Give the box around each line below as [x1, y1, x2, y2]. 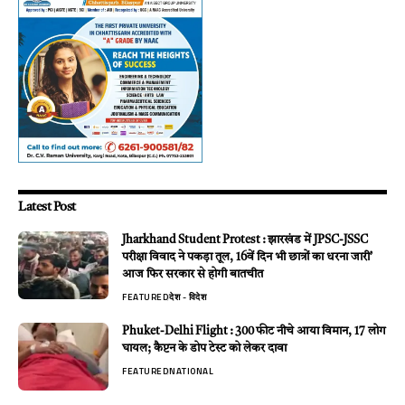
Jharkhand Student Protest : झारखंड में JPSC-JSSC [122, 234, 368, 247]
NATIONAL [169, 364, 213, 379]
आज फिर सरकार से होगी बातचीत [122, 268, 263, 281]
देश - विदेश [169, 290, 206, 305]
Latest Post [18, 201, 76, 214]
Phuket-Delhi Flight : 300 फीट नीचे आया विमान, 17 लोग [122, 325, 386, 338]
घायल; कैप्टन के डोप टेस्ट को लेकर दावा [122, 343, 287, 355]
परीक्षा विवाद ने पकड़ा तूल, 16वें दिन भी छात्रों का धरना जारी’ [122, 251, 372, 264]
